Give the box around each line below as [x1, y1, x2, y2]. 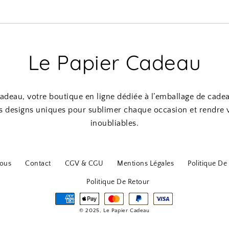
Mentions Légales [117, 159, 174, 168]
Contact [25, 159, 51, 168]
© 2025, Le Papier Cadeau [79, 207, 150, 214]
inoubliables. [90, 118, 139, 128]
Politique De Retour [86, 177, 150, 186]
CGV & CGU [64, 159, 103, 168]
